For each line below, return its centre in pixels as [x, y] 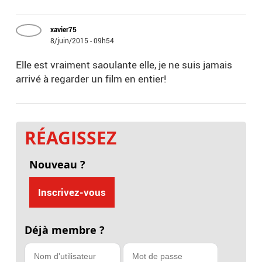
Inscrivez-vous [72, 192]
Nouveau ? [57, 165]
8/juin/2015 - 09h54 [82, 41]
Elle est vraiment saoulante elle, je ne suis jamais [124, 65]
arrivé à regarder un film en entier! [91, 79]
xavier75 [64, 30]
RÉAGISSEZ [71, 138]
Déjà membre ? [65, 230]
